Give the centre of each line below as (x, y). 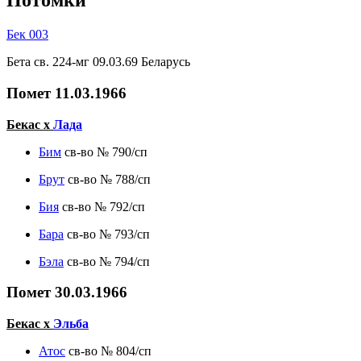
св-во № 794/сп (107, 261)
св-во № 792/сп (102, 206)
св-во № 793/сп (107, 234)
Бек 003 (27, 35)
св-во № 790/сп (104, 151)
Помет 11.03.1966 (66, 93)
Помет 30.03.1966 (67, 293)
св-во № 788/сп (108, 179)
